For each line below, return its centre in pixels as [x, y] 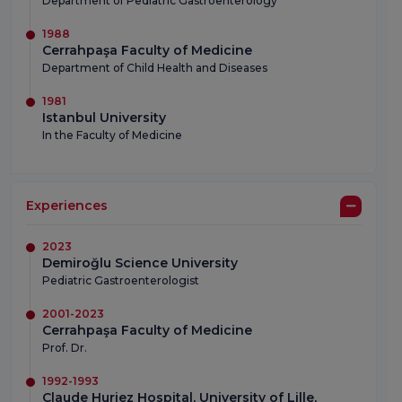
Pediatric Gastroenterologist [121, 281]
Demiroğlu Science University [140, 263]
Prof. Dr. [65, 348]
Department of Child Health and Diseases [155, 68]
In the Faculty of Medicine [112, 135]
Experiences [67, 206]
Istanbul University [104, 118]
